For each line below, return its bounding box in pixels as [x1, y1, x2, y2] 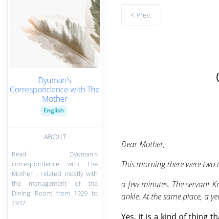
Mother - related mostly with [12, 169, 98, 178]
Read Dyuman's [12, 149, 98, 158]
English [44, 106, 64, 115]
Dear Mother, [121, 138, 166, 150]
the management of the [12, 178, 98, 188]
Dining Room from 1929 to [12, 188, 98, 197]
